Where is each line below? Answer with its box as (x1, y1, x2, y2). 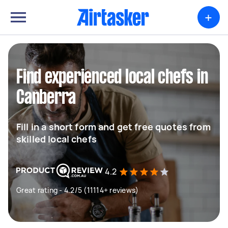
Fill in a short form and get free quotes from (16, 121, 211, 133)
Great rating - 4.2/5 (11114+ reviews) (16, 185, 139, 195)
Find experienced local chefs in (16, 69, 208, 87)
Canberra (16, 89, 76, 107)
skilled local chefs (16, 133, 97, 145)
